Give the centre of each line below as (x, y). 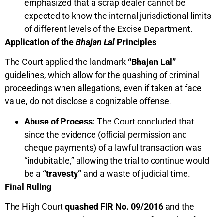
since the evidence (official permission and (106, 134)
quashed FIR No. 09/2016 (114, 207)
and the (179, 207)
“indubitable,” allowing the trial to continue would (117, 160)
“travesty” (62, 173)
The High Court (35, 207)
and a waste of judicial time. (136, 173)
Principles (136, 42)
